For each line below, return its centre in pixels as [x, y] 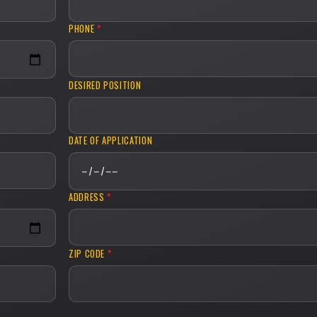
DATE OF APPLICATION [111, 141]
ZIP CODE [88, 254]
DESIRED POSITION [105, 86]
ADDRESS [88, 197]
